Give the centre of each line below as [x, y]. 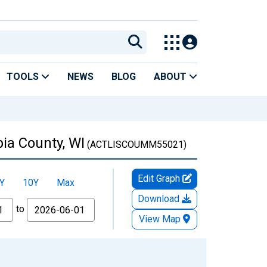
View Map [160, 219]
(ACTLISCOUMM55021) [136, 144]
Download [160, 198]
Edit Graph [160, 178]
